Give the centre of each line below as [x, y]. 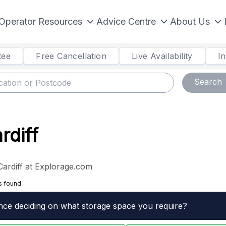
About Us [190, 21]
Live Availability [162, 56]
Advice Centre [126, 21]
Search [208, 82]
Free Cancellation [71, 56]
